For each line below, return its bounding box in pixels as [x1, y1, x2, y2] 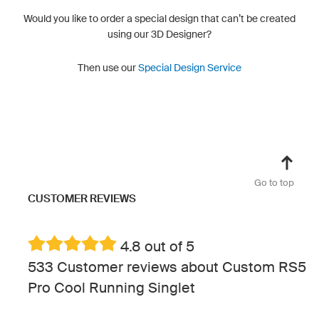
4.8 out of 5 [117, 237, 194, 255]
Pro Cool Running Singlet [28, 278, 195, 296]
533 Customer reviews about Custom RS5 [28, 258, 306, 276]
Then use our [78, 61, 138, 73]
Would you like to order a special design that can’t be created [23, 12, 296, 24]
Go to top [254, 177, 294, 188]
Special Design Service [138, 61, 241, 73]
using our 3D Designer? [108, 28, 211, 40]
